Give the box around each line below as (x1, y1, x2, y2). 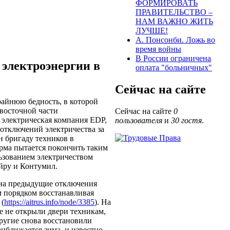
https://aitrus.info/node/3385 (4, 197, 94, 206)
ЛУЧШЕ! (136, 26, 168, 35)
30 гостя (171, 116, 202, 125)
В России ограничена (136, 54, 211, 63)
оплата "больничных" (136, 63, 212, 72)
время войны (136, 45, 181, 54)
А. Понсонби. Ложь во (136, 35, 215, 45)
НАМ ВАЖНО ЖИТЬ (136, 17, 213, 26)
